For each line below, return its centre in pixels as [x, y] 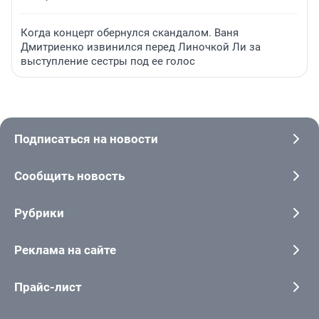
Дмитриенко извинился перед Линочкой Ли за [141, 47]
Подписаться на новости [86, 139]
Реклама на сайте [65, 250]
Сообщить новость [69, 176]
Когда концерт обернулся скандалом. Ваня [130, 33]
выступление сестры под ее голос [108, 62]
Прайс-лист [48, 287]
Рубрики [39, 213]
